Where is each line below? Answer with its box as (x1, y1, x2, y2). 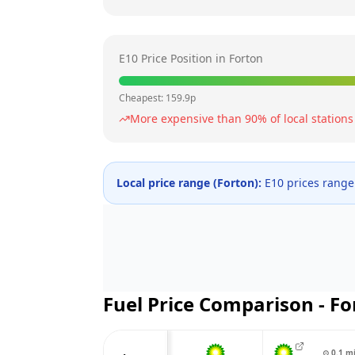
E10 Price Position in (119, 51, 229, 66)
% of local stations (258, 111, 353, 126)
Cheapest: (119, 91, 166, 105)
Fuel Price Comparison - (103, 291, 330, 317)
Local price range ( (116, 175, 217, 190)
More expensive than (130, 111, 245, 126)
